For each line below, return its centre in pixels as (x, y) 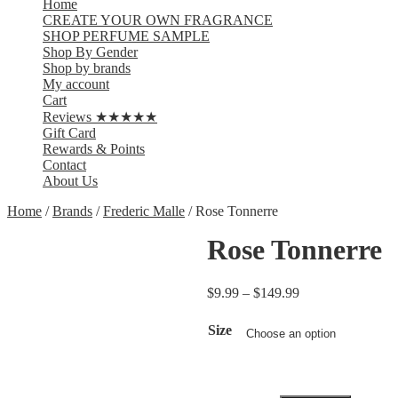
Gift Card (69, 133)
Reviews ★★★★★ (100, 117)
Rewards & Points (94, 149)
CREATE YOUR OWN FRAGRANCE (158, 20)
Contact (64, 165)
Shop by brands (87, 68)
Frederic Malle (144, 211)
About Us (70, 181)
